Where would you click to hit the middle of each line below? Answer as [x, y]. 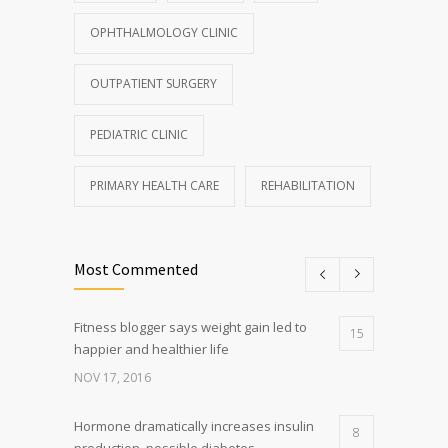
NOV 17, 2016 [112, 377]
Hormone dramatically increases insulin [194, 425]
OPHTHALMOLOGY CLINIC [164, 32]
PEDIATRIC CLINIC [139, 134]
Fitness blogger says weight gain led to [190, 326]
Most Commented [136, 268]
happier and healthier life [151, 348]
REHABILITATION [308, 185]
